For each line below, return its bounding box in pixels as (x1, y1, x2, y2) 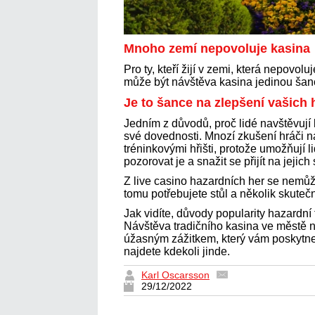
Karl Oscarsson (141, 269, 210, 281)
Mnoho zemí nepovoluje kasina (124, 41, 310, 56)
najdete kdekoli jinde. (124, 245, 230, 257)
